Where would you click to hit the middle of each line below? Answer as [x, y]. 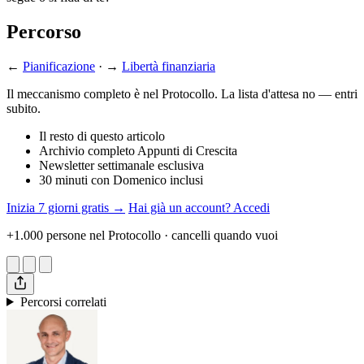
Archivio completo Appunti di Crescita [138, 150]
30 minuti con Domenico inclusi [121, 180]
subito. [24, 108]
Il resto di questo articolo [102, 136]
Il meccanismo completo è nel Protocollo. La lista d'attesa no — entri [182, 93]
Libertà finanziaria [169, 66]
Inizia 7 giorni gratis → [66, 207]
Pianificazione [59, 66]
